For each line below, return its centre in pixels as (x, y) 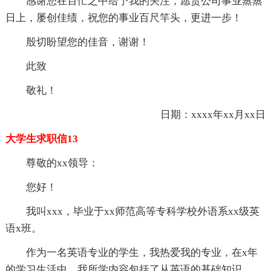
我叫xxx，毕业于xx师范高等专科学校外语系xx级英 (142, 211)
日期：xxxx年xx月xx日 (203, 114)
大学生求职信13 (41, 139)
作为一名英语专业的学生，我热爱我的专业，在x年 (142, 252)
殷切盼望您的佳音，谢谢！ (87, 42)
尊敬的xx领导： (62, 163)
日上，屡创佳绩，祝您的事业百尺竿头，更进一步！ (123, 18)
